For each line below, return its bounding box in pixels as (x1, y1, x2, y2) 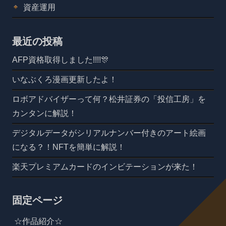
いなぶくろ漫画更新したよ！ (12, 75, 117, 84)
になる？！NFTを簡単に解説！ (12, 142, 125, 151)
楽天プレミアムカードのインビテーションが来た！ (12, 162, 198, 171)
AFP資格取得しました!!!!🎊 (12, 55, 109, 64)
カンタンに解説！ (12, 108, 77, 118)
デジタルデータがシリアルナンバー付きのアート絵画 (12, 128, 206, 137)
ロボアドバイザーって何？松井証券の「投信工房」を (12, 94, 206, 103)
